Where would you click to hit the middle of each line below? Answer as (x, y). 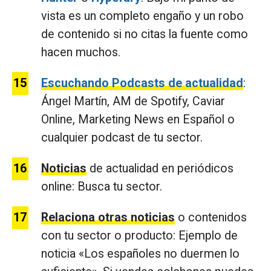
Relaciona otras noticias (108, 218)
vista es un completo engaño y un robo (142, 16)
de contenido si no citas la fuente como (145, 34)
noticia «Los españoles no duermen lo (140, 254)
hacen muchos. (81, 53)
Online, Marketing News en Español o (138, 120)
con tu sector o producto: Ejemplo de (139, 236)
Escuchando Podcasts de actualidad (142, 83)
